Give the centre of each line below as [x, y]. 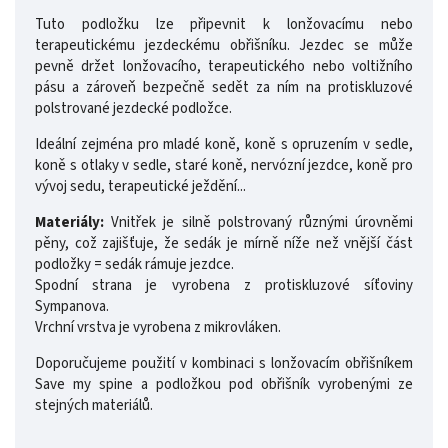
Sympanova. [72, 307]
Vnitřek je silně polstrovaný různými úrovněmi [258, 223]
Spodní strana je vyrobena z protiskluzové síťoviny [224, 286]
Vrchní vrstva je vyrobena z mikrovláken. [158, 328]
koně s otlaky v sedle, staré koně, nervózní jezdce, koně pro [224, 166]
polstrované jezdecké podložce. [133, 109]
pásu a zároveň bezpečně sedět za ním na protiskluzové [224, 88]
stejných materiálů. [94, 406]
